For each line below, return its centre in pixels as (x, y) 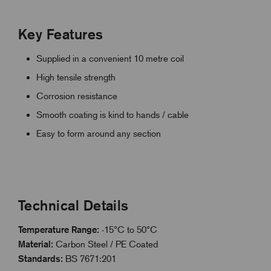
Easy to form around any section (99, 133)
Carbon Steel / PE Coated (106, 244)
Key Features (61, 34)
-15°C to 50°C (128, 230)
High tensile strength (76, 77)
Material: (36, 244)
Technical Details (73, 205)
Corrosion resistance (77, 96)
